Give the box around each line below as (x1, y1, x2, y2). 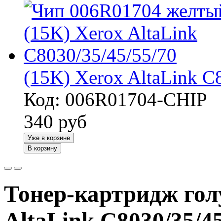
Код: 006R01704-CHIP (24, 88, 207, 110)
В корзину (28, 144, 57, 152)
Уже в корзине (28, 134, 70, 142)
